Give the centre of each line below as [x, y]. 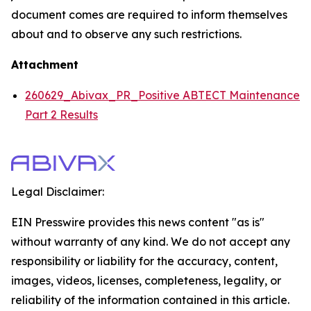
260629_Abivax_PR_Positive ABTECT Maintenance [162, 95]
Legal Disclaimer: [58, 191]
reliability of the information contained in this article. [150, 300]
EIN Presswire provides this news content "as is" [138, 222]
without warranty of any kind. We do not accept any [151, 241]
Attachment [45, 64]
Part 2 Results [61, 114]
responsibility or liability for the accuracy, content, [144, 261]
